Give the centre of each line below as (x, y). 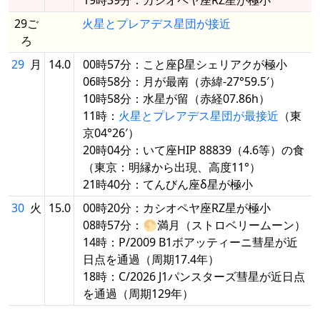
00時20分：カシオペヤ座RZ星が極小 (177, 207)
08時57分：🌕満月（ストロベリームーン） (194, 225)
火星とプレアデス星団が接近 (156, 23)
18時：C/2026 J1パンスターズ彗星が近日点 (194, 276)
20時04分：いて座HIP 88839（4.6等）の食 (194, 150)
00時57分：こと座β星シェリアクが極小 (185, 64)
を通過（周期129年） (138, 293)
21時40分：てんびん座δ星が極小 (168, 184)
